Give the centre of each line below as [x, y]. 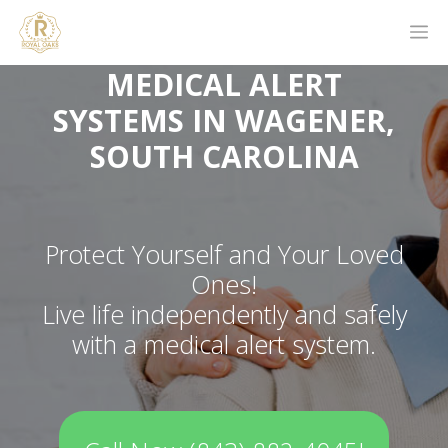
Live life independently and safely [224, 314]
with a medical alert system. [224, 344]
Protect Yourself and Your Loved [224, 254]
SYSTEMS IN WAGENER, [224, 121]
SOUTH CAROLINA [224, 157]
